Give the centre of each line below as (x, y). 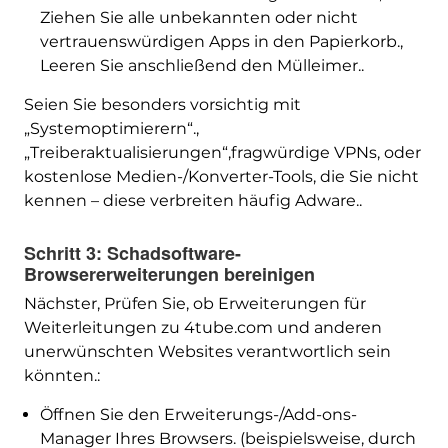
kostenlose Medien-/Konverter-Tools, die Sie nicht (221, 177)
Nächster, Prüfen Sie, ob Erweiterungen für (194, 304)
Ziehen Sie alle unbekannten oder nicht (198, 18)
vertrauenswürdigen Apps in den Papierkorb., (221, 42)
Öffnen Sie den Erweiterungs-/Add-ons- (198, 415)
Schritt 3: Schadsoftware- (132, 253)
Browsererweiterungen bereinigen (169, 274)
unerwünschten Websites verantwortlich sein (207, 352)
